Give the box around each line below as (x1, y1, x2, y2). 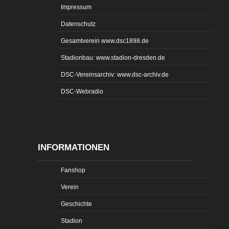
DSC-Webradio (61, 87, 103, 95)
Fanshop (61, 166, 85, 174)
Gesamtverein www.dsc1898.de (61, 37, 149, 44)
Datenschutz (61, 20, 96, 28)
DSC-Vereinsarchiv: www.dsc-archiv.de (61, 71, 169, 78)
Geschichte (61, 200, 92, 208)
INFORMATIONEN (38, 142, 109, 152)
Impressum (61, 3, 91, 11)
